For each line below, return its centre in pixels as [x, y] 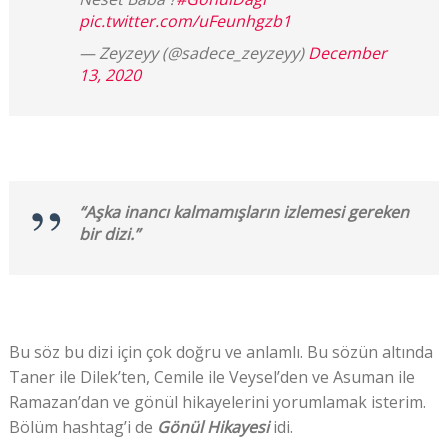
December [347, 53]
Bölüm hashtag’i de [82, 427]
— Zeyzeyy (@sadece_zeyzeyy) [193, 53]
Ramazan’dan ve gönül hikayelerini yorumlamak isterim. [219, 402]
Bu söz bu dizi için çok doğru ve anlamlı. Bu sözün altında [220, 352]
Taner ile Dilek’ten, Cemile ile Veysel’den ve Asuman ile [211, 377]
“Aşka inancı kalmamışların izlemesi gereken [243, 212]
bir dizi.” [109, 234]
